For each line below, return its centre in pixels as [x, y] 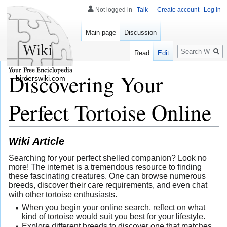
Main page [101, 33]
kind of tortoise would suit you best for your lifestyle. [113, 216]
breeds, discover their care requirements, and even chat [108, 185]
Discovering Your [86, 84]
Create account [178, 10]
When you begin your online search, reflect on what [113, 207]
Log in [212, 10]
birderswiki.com [41, 78]
